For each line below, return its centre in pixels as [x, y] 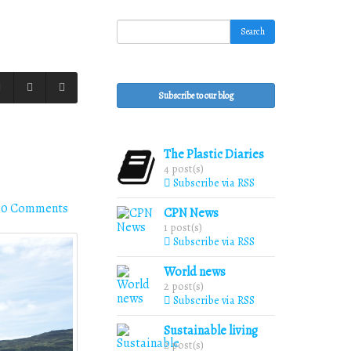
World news [195, 272]
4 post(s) [184, 168]
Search [253, 31]
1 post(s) [183, 227]
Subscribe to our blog [196, 96]
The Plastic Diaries [214, 154]
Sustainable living [211, 331]
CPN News [191, 213]
